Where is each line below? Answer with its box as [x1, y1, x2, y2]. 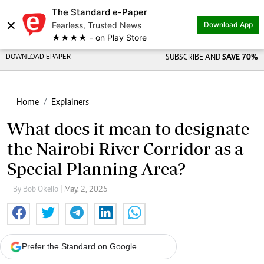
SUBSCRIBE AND [165, 54, 222, 62]
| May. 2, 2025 [60, 186, 108, 194]
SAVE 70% [222, 54, 258, 62]
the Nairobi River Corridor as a [7, 139, 243, 159]
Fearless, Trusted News [52, 20, 141, 30]
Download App [204, 20, 253, 29]
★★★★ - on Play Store [52, 32, 147, 42]
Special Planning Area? [7, 159, 186, 179]
